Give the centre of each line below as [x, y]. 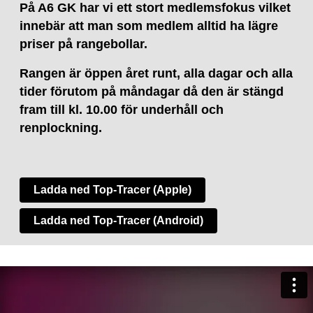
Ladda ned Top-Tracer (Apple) [113, 189]
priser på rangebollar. [84, 44]
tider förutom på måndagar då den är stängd [152, 91]
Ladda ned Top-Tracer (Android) [119, 220]
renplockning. [63, 128]
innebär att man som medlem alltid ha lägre [149, 26]
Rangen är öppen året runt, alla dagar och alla [156, 73]
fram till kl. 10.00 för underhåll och [122, 109]
